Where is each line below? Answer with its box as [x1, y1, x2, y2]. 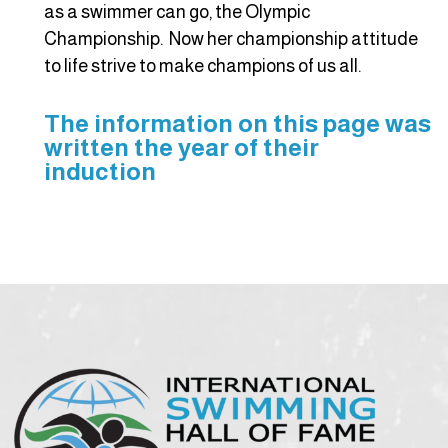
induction [44, 158, 156, 186]
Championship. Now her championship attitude [44, 28, 418, 49]
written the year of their [44, 134, 319, 162]
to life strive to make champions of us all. [44, 55, 361, 76]
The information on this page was [44, 110, 431, 138]
